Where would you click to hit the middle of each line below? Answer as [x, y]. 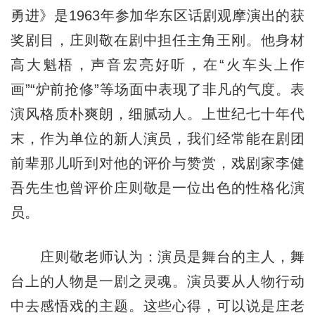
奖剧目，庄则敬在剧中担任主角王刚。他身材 [157, 40]
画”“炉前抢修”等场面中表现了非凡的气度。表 [157, 90]
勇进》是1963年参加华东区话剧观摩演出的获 [157, 16]
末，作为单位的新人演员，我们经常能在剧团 [157, 139]
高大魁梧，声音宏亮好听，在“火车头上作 [157, 65]
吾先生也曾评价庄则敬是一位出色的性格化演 [157, 188]
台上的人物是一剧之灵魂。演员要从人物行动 [157, 282]
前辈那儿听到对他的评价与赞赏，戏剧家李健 [157, 163]
